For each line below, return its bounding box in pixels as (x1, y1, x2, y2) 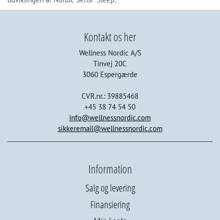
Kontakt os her (84, 29, 136, 45)
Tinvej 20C (93, 59, 127, 69)
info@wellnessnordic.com (69, 113, 151, 123)
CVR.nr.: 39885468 (82, 91, 138, 101)
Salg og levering (85, 181, 135, 195)
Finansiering (90, 198, 130, 212)
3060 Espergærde (82, 70, 137, 80)
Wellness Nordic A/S (79, 48, 141, 58)
